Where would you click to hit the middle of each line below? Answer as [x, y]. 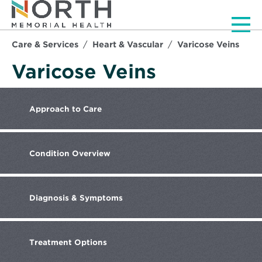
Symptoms [101, 198]
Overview [91, 154]
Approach [51, 109]
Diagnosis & [54, 198]
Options [91, 243]
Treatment [52, 243]
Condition [51, 154]
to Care [87, 109]
